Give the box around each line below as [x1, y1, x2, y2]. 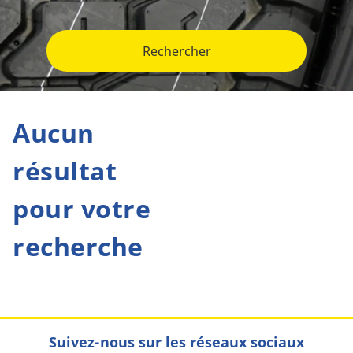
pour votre [13, 191, 151, 225]
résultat [13, 154, 117, 188]
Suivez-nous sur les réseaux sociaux [49, 333, 304, 351]
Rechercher [142, 42, 211, 60]
